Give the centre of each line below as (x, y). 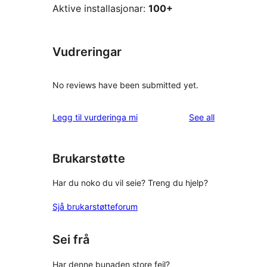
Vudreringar (87, 52)
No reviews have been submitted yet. (125, 85)
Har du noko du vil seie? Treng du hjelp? (130, 183)
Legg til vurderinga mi (95, 117)
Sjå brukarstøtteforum (95, 207)
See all (202, 117)
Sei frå (71, 240)
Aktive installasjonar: (100, 9)
